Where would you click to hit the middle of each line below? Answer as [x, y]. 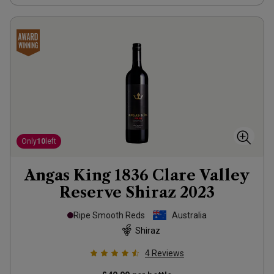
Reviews [168, 253]
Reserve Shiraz [118, 192]
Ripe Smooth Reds [109, 215]
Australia [189, 215]
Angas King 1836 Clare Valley [137, 175]
